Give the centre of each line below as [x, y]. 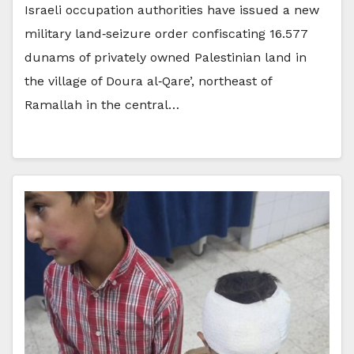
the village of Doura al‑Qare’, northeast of [148, 81]
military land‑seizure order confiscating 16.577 [166, 33]
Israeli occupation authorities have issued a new [172, 9]
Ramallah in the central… [102, 104]
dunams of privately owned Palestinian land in [166, 57]
